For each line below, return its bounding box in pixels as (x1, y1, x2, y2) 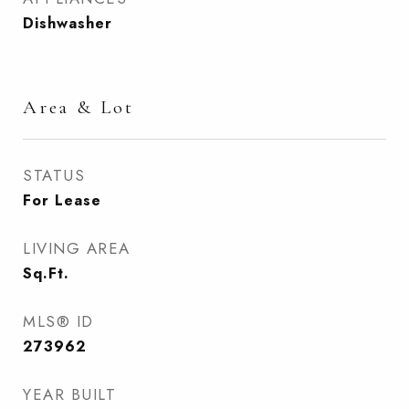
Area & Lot (23, 96, 134, 119)
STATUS (23, 164, 85, 186)
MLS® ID (23, 310, 94, 332)
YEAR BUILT (23, 383, 116, 405)
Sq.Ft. (23, 263, 69, 284)
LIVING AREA (23, 237, 131, 259)
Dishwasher (23, 13, 112, 34)
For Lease (23, 190, 101, 211)
